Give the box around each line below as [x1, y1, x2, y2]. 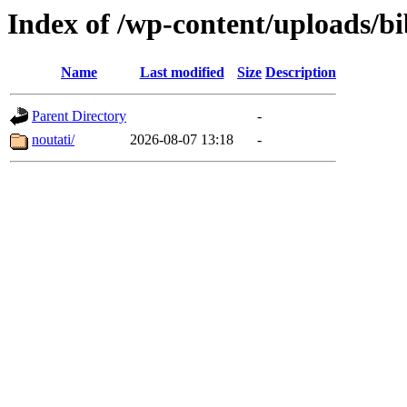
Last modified [139, 65, 224, 81]
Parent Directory [32, 108, 126, 124]
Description [265, 65, 336, 81]
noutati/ [32, 132, 74, 148]
